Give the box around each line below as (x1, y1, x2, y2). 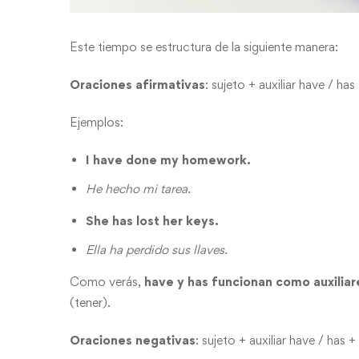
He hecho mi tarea (86, 181, 188, 196)
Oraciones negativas (70, 333, 196, 348)
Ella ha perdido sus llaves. (86, 242, 231, 257)
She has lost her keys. (86, 213, 222, 228)
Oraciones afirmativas (70, 77, 205, 92)
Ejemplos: (70, 115, 127, 130)
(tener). (70, 295, 114, 310)
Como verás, (70, 274, 144, 289)
